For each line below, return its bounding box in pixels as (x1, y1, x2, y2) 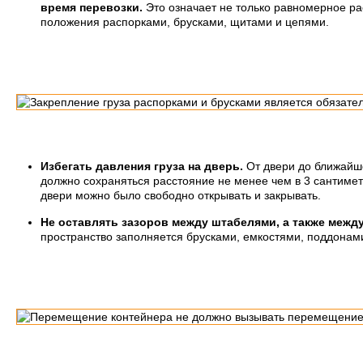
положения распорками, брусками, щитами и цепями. (41, 15, 329, 28)
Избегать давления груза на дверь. (41, 160, 243, 173)
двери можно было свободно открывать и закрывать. (41, 189, 321, 202)
